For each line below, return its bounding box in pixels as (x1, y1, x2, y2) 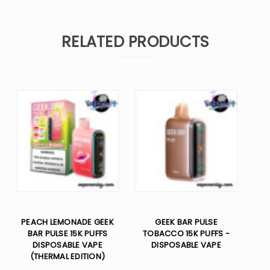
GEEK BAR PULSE (155, 216, 218, 228)
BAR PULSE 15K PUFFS (27, 228, 108, 240)
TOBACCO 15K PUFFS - (143, 228, 230, 240)
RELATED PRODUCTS (61, 31, 209, 53)
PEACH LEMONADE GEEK (21, 216, 114, 228)
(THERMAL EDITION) (30, 251, 105, 263)
